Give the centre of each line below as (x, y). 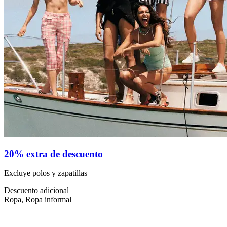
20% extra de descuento (53, 154)
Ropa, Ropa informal (38, 200)
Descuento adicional (36, 191)
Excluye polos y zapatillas (46, 173)
